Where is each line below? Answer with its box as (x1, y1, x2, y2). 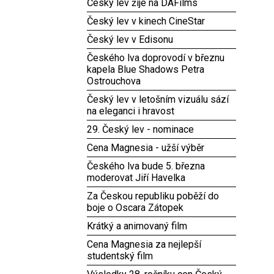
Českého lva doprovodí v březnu (87, 52, 224, 64)
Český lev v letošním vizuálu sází (87, 94, 229, 105)
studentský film (87, 250, 153, 262)
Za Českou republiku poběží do (87, 190, 219, 202)
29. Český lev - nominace (87, 124, 194, 135)
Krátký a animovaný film (87, 220, 187, 232)
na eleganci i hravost (87, 105, 174, 117)
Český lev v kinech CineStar (87, 15, 205, 27)
